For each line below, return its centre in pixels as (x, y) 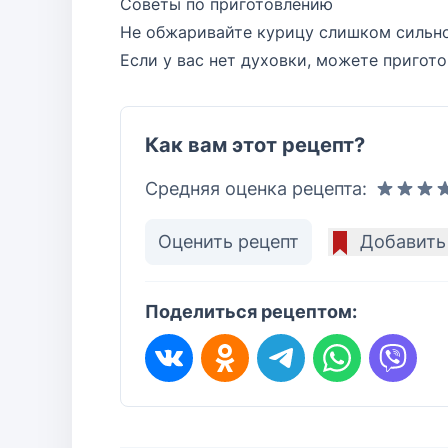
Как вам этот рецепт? (255, 145)
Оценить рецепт (228, 241)
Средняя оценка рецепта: (256, 188)
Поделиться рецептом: (251, 311)
